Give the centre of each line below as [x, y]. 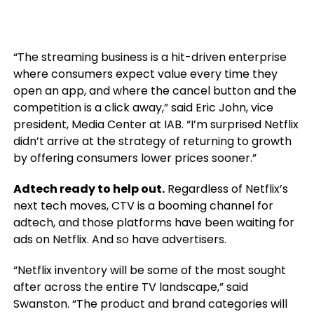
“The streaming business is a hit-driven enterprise [150, 57]
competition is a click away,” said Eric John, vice [143, 107]
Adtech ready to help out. [89, 189]
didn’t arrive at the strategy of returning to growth [152, 141]
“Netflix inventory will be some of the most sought [149, 270]
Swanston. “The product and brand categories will [150, 303]
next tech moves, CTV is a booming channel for [143, 205]
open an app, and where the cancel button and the [155, 90]
